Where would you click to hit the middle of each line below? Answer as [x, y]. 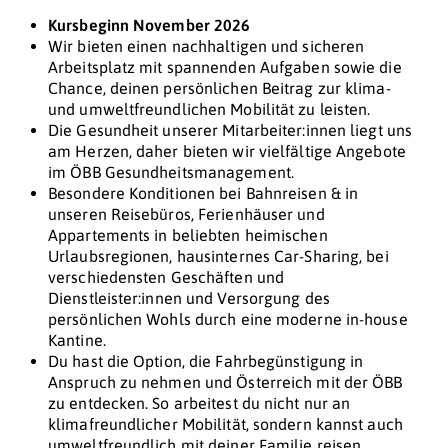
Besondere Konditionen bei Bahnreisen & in [203, 193]
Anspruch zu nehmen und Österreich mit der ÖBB [225, 382]
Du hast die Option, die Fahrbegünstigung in [206, 361]
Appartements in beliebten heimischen [188, 235]
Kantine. [77, 340]
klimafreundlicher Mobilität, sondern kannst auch [225, 424]
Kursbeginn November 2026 [149, 25]
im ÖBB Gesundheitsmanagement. [171, 172]
